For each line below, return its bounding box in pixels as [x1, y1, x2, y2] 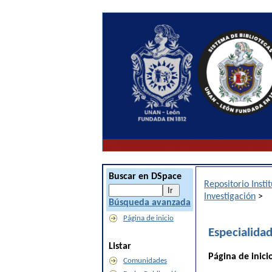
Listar [109, 242, 131, 251]
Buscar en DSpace [109, 172, 182, 182]
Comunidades [123, 257, 167, 265]
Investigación [204, 192, 256, 202]
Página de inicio [123, 214, 174, 222]
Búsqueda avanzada [109, 198, 191, 208]
